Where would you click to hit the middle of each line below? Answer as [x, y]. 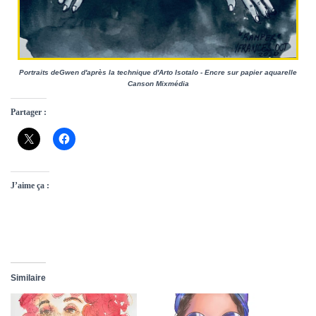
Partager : [29, 113]
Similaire [28, 278]
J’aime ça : [30, 186]
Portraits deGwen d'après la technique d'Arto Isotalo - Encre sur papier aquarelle [158, 73]
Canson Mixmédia [158, 84]
